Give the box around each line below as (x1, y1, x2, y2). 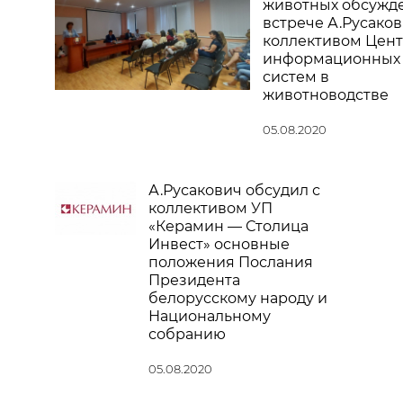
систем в (262, 68, 329, 85)
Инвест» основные (148, 236, 290, 253)
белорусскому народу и (148, 290, 327, 307)
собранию (148, 326, 226, 343)
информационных (262, 50, 400, 67)
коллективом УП (148, 200, 273, 217)
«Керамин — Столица (148, 218, 309, 235)
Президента (148, 272, 240, 289)
